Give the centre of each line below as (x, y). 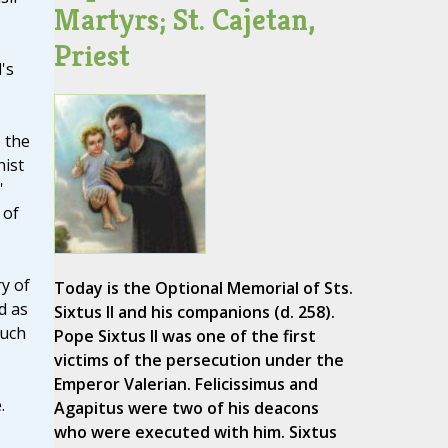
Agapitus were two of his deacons (186, 408)
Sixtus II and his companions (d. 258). (194, 312)
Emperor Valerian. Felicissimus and (185, 384)
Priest (91, 56)
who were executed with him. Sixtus (195, 432)
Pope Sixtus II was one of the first (184, 336)
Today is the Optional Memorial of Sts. (203, 288)
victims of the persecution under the (198, 360)
